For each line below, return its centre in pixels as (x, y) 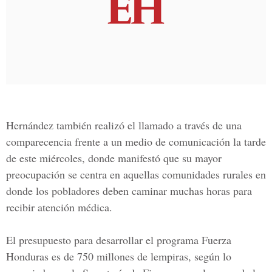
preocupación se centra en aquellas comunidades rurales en (136, 174)
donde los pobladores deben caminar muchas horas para (129, 191)
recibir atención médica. (59, 207)
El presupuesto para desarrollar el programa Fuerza (119, 240)
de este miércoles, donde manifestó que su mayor (114, 158)
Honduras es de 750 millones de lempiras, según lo (119, 256)
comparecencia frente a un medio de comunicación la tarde (136, 141)
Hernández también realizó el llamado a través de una (124, 125)
